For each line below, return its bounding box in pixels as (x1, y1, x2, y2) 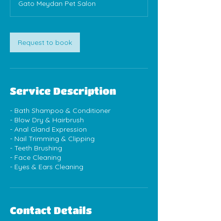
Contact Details (10, 205, 92, 217)
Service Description (10, 85, 116, 97)
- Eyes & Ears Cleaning (10, 162, 83, 172)
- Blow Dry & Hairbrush (10, 115, 84, 125)
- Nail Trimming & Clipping (10, 134, 95, 144)
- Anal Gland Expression (10, 125, 87, 134)
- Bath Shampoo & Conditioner (10, 106, 110, 115)
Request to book (18, 38, 72, 47)
